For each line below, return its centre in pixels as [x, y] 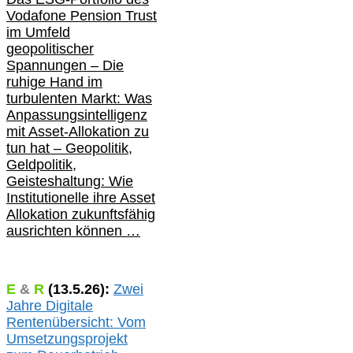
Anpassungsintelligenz [77, 115]
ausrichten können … [73, 231]
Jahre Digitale [50, 306]
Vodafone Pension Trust [82, 16]
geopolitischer [50, 49]
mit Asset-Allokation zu [78, 132]
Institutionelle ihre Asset [81, 198]
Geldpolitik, [41, 165]
